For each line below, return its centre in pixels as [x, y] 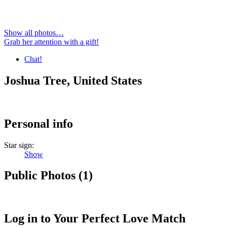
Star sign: [19, 145]
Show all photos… [34, 32]
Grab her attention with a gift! [51, 42]
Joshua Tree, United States [73, 80]
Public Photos [41, 176]
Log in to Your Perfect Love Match [95, 219]
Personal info [39, 123]
